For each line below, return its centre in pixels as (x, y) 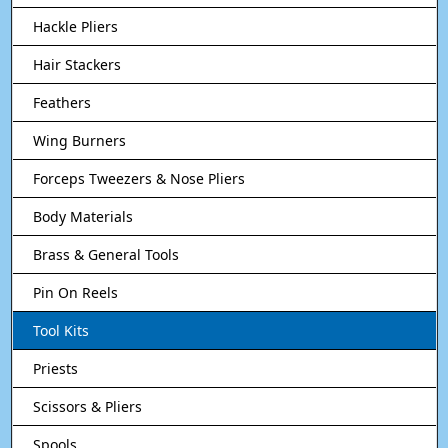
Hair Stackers (76, 64)
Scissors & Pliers (87, 406)
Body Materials (82, 216)
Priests (55, 368)
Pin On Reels (75, 292)
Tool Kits (60, 330)
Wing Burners (79, 140)
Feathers (61, 102)
